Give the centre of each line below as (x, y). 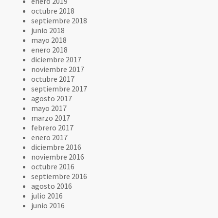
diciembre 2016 (56, 147)
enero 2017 (50, 137)
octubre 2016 (53, 166)
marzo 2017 (51, 118)
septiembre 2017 (59, 88)
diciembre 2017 (56, 59)
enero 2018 (50, 49)
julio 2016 (47, 195)
